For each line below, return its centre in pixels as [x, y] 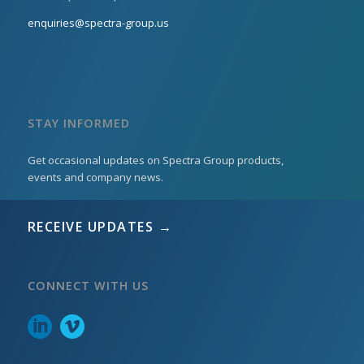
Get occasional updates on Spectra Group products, [155, 160]
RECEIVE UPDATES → [100, 227]
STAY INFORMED [78, 123]
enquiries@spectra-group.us [98, 22]
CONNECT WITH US [88, 286]
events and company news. [95, 177]
